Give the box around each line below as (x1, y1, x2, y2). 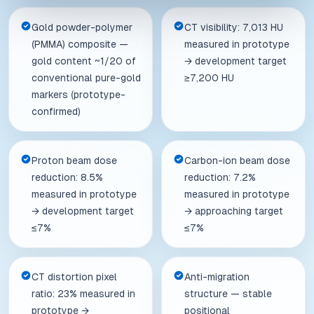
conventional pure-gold (32, 72, 141, 83)
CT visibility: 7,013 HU (184, 22, 283, 33)
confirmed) (32, 106, 81, 117)
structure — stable (184, 288, 272, 299)
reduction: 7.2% (184, 172, 256, 183)
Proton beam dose (32, 155, 117, 166)
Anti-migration (184, 271, 250, 282)
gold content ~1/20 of (32, 55, 136, 67)
